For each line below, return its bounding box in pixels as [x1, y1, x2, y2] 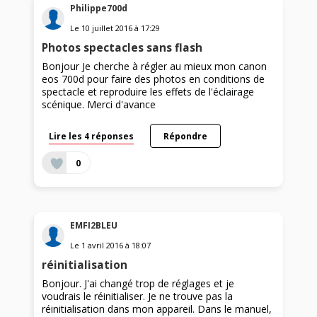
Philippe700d [70, 1, 128, 14]
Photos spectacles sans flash [42, 40, 203, 55]
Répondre [163, 129, 207, 142]
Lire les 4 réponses [49, 129, 134, 142]
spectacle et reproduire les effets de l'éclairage [42, 84, 255, 98]
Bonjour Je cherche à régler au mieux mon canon [42, 59, 267, 73]
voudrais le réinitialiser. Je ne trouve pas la [42, 289, 234, 304]
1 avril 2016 [81, 240, 124, 251]
